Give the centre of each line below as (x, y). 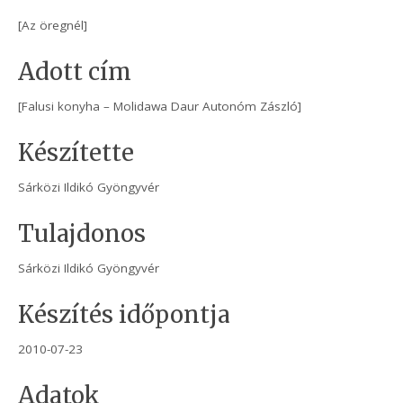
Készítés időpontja (125, 315)
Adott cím (75, 72)
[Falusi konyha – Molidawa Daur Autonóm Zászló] (160, 107)
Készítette (76, 153)
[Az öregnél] (53, 26)
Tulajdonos (82, 234)
